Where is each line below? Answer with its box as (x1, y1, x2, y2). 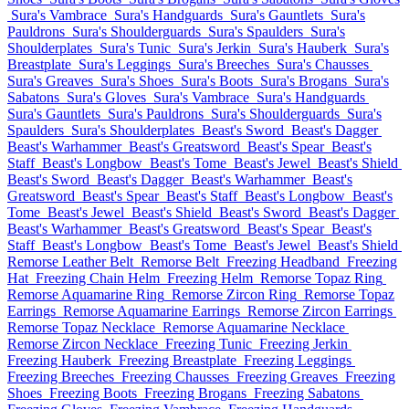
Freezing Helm (167, 270, 253, 286)
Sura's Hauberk (258, 40, 347, 56)
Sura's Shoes (100, 73, 173, 89)
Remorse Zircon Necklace (7, 336, 158, 351)
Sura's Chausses (277, 57, 369, 72)
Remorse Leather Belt (7, 254, 133, 269)
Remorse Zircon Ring (172, 287, 297, 302)
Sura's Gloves (67, 89, 146, 105)
